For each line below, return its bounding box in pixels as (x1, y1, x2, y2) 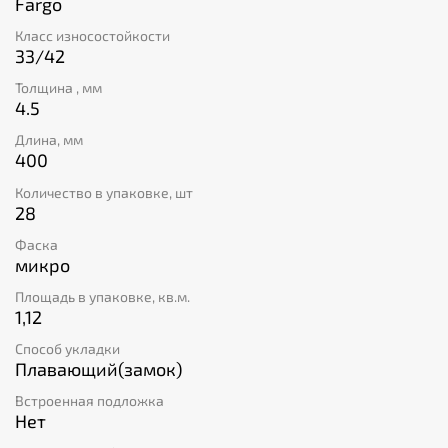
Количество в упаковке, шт (15, 183, 193, 201)
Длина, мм (15, 131, 83, 149)
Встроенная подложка (15, 392, 164, 410)
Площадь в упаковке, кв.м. (15, 287, 190, 305)
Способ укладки (15, 340, 120, 358)
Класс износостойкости (15, 26, 170, 44)
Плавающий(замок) (15, 358, 182, 381)
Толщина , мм (15, 79, 102, 97)
